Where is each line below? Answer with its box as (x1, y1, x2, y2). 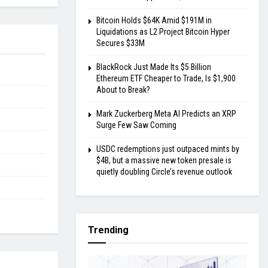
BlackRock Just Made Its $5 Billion (96, 62, 211, 72)
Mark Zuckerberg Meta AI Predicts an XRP (96, 109, 236, 119)
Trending (88, 224, 129, 236)
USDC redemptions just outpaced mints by (96, 144, 239, 154)
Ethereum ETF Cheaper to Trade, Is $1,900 (96, 74, 236, 84)
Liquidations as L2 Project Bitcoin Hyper (96, 27, 230, 37)
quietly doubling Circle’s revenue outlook (96, 167, 232, 177)
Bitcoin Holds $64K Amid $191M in (96, 16, 212, 26)
